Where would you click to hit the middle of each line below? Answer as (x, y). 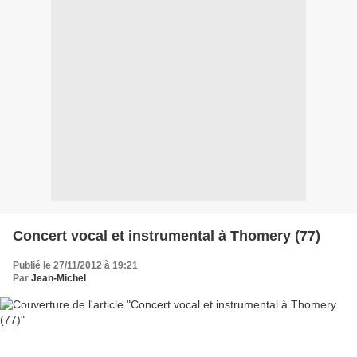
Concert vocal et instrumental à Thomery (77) (167, 235)
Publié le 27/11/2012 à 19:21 (75, 265)
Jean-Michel (59, 278)
